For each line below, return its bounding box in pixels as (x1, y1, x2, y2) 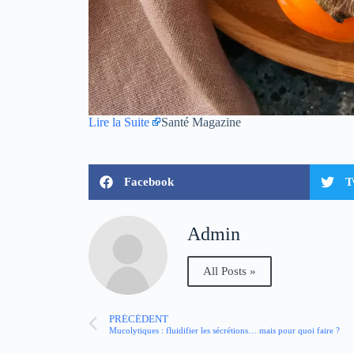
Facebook (124, 175, 174, 189)
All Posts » (203, 264, 256, 277)
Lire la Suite (88, 115, 149, 130)
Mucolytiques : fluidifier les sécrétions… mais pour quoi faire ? (109, 325, 340, 335)
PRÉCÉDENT (109, 313, 168, 325)
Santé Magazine (161, 115, 241, 130)
